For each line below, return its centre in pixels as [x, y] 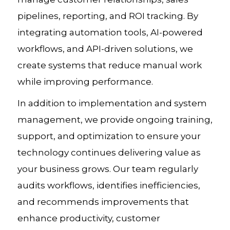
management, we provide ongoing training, [115, 120]
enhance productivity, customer [89, 218]
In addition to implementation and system [112, 103]
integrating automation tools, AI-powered [110, 32]
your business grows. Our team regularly [108, 169]
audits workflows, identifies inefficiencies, [109, 185]
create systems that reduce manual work [109, 65]
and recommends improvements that [103, 202]
